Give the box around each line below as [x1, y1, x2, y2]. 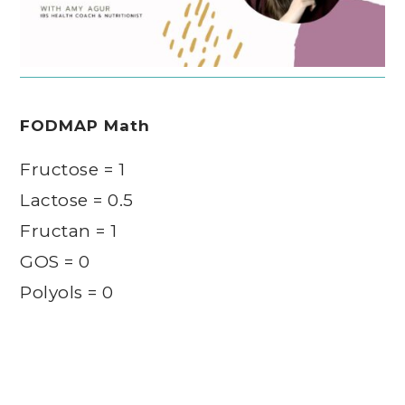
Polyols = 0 [20, 281, 114, 303]
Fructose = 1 [20, 158, 126, 180]
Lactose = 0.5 [20, 189, 134, 211]
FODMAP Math [20, 116, 151, 135]
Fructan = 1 [20, 220, 118, 241]
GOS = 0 [20, 250, 90, 272]
